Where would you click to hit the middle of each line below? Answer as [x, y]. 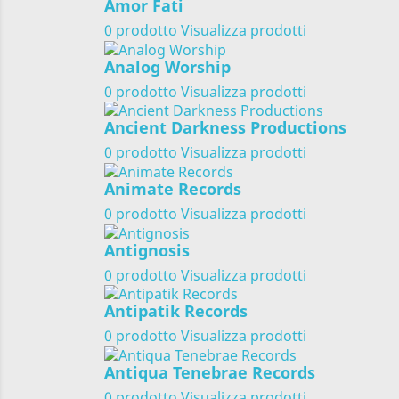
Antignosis [147, 250]
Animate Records [173, 188]
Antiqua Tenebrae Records [210, 373]
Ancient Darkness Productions [225, 128]
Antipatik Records [176, 311]
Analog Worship [167, 66]
